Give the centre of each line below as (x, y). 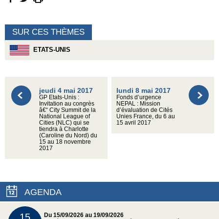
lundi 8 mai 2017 (144, 91)
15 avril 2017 (134, 123)
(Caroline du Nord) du (68, 136)
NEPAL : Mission (139, 104)
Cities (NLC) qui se (64, 123)
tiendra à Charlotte (64, 129)
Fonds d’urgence (139, 98)
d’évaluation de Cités (145, 110)
